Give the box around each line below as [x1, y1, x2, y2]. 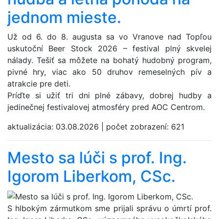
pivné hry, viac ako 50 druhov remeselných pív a [7, 67, 212, 77]
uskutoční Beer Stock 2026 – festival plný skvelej [7, 44, 212, 54]
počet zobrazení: [106, 122, 171, 132]
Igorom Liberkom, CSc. [7, 167, 175, 186]
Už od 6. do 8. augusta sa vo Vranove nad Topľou [7, 32, 212, 42]
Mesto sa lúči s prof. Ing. [7, 148, 187, 168]
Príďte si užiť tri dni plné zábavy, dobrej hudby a [7, 90, 212, 101]
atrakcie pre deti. [7, 79, 70, 89]
